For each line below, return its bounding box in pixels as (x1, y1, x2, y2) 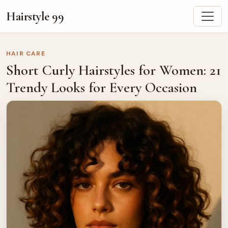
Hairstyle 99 (6, 9, 64, 24)
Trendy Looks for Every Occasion (6, 78, 197, 96)
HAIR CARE (6, 49, 45, 58)
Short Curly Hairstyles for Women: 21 (6, 61, 221, 79)
